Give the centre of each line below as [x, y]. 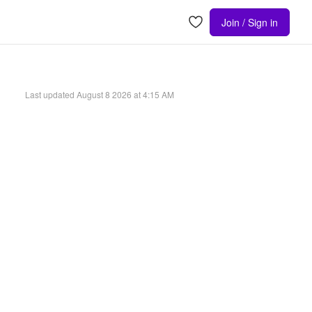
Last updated [50, 94]
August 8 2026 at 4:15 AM [125, 94]
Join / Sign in [250, 22]
